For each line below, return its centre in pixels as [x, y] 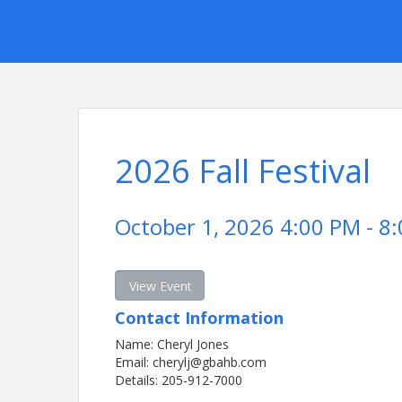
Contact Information [200, 318]
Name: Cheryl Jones [172, 344]
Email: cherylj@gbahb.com [191, 362]
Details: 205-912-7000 [179, 380]
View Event [161, 286]
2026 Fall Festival [243, 171]
